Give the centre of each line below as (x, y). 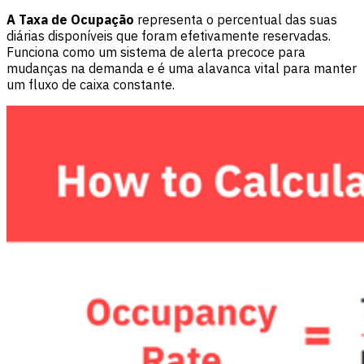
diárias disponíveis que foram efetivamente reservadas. (169, 35)
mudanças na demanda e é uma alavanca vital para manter (182, 68)
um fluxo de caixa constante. (91, 84)
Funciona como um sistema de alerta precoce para (156, 52)
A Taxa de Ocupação (70, 19)
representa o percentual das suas (236, 19)
